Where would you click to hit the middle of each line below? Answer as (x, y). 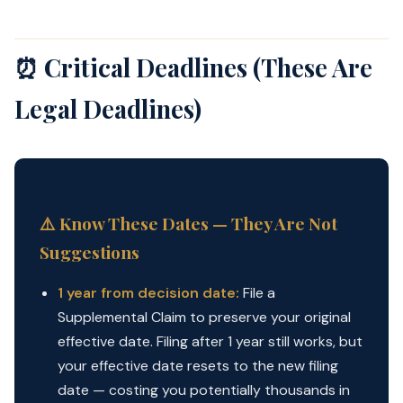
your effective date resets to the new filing (198, 365)
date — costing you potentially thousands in (204, 390)
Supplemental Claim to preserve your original (204, 317)
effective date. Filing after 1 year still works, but (210, 341)
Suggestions (90, 251)
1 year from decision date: (148, 292)
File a (257, 292)
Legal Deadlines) (108, 108)
